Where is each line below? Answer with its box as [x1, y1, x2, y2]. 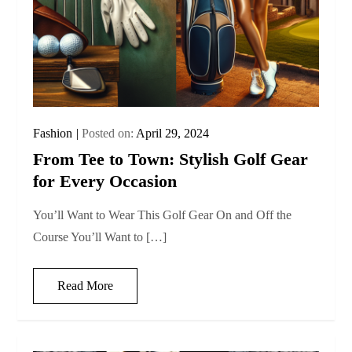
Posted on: [82, 126, 137, 140]
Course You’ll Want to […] [33, 229, 167, 244]
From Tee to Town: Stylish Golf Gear [33, 148, 309, 169]
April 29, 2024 [136, 126, 210, 140]
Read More [57, 278, 114, 292]
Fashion [33, 126, 73, 140]
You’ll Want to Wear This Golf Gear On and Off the [33, 207, 292, 222]
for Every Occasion [33, 170, 178, 191]
